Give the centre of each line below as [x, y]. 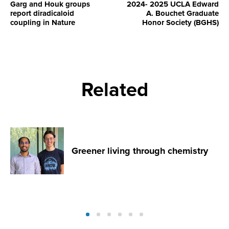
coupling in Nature [43, 22]
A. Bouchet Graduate [182, 13]
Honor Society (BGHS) [180, 22]
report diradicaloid [42, 13]
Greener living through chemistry [140, 151]
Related [114, 90]
